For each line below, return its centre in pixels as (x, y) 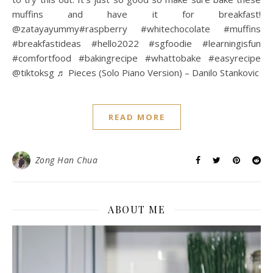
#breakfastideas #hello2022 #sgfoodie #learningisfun (136, 43)
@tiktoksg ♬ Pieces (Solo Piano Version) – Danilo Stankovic (136, 73)
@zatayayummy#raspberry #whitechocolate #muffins (136, 29)
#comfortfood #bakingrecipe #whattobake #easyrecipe (136, 58)
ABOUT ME (136, 209)
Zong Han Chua (66, 160)
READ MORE (136, 117)
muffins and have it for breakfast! (136, 14)
